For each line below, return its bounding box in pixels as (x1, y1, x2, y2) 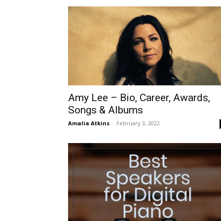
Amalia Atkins (68, 119, 110, 127)
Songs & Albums (68, 104, 143, 116)
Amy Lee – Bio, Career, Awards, (68, 92, 210, 104)
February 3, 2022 (116, 119, 160, 127)
